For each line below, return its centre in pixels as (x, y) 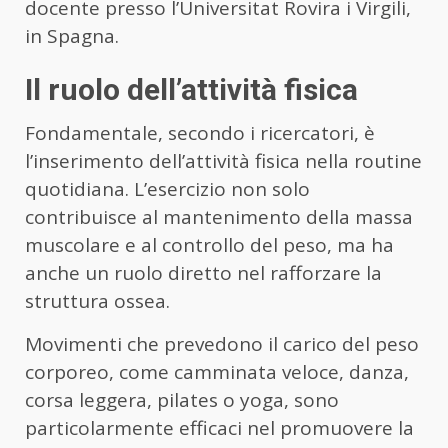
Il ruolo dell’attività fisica (191, 89)
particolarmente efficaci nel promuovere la (219, 427)
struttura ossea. (97, 300)
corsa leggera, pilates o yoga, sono (182, 399)
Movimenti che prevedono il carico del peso (222, 343)
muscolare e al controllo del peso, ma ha (209, 244)
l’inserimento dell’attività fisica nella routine (223, 160)
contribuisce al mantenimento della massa (219, 216)
